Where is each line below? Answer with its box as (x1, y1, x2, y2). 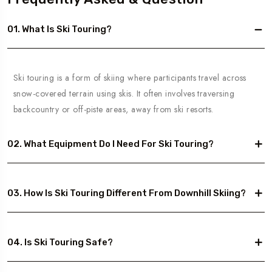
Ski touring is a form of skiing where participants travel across (13, 71, 246, 84)
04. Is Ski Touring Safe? (7, 237, 113, 248)
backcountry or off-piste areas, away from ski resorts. (13, 103, 214, 115)
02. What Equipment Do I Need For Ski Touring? (7, 138, 214, 149)
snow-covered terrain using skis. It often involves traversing (13, 87, 235, 100)
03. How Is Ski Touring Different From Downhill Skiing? (7, 188, 246, 199)
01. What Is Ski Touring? (7, 24, 112, 35)
